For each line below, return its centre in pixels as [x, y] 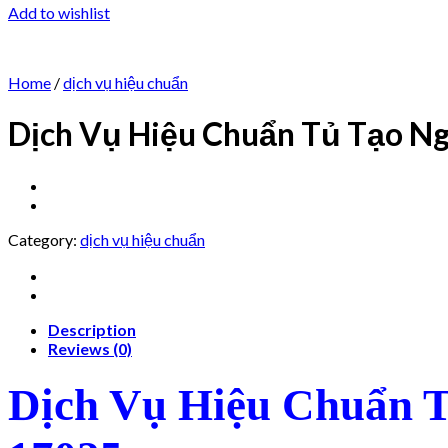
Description [92, 329]
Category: [44, 239]
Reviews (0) [90, 348]
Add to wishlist [59, 13]
